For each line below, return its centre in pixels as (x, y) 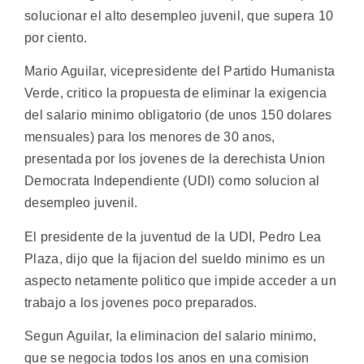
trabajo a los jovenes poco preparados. (141, 302)
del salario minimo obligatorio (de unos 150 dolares (178, 115)
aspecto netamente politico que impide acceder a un (180, 280)
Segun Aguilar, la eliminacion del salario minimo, (171, 336)
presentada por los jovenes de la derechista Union (175, 159)
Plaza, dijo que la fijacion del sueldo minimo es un (175, 258)
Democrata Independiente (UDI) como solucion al (172, 181)
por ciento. (56, 38)
